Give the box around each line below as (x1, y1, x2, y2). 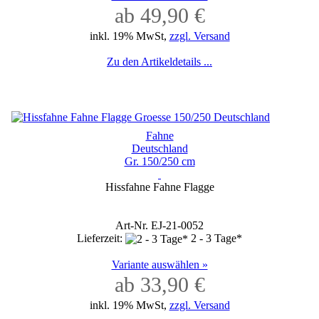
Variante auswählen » (111, 258, 208, 271)
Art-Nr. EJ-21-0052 (115, 219, 204, 231)
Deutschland (131, 142, 188, 155)
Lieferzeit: (77, 231, 125, 244)
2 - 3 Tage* (191, 231, 242, 244)
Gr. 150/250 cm (124, 155, 195, 167)
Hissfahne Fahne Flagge (105, 180, 214, 193)
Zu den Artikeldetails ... (107, 55, 212, 68)
